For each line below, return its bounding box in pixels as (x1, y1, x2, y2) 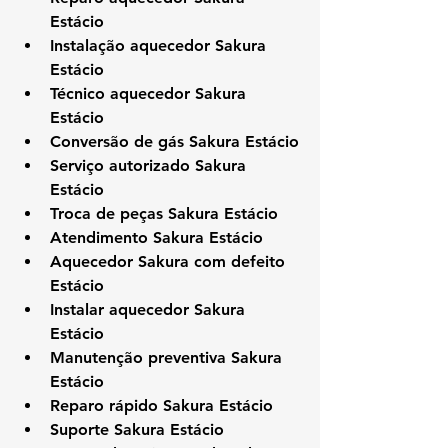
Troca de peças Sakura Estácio (50, 203, 278, 223)
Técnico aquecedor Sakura (50, 83, 251, 103)
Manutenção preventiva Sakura (50, 347, 287, 367)
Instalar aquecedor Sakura (50, 299, 250, 319)
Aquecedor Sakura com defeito (50, 251, 290, 271)
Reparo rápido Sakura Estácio (50, 395, 273, 415)
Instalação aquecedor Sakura (50, 35, 271, 55)
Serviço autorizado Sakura (50, 155, 251, 175)
